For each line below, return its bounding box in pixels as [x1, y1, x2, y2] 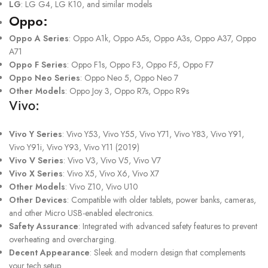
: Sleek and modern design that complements [90, 246, 245, 258]
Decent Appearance [9, 246, 90, 258]
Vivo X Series [9, 167, 63, 179]
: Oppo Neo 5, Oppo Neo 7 [80, 71, 178, 84]
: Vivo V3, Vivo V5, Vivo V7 [63, 154, 161, 166]
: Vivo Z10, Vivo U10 [65, 180, 138, 193]
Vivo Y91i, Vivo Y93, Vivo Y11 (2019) [9, 141, 139, 153]
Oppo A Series [9, 32, 69, 44]
